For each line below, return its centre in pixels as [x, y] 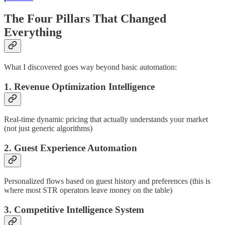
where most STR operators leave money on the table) [88, 190]
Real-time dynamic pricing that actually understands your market [106, 120]
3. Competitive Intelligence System [74, 209]
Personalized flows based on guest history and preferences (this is [107, 181]
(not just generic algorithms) [48, 129]
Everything [33, 32]
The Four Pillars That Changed [85, 19]
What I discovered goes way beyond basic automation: [90, 67]
